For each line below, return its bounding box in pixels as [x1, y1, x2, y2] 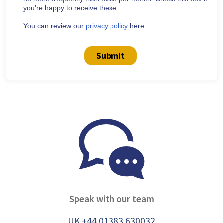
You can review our [23, 21, 86, 30]
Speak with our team [69, 192, 154, 205]
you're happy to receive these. [23, 3, 118, 12]
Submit [96, 49, 125, 61]
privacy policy [86, 21, 128, 30]
